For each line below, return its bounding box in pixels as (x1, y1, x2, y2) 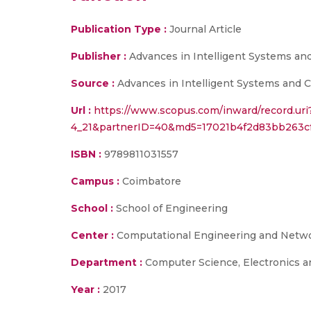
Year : (71, 283, 100, 296)
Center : (71, 229, 114, 242)
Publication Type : (71, 23, 167, 35)
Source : (71, 77, 115, 90)
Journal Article (167, 23, 242, 35)
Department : (71, 256, 142, 269)
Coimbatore (119, 175, 181, 187)
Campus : (71, 175, 119, 187)
